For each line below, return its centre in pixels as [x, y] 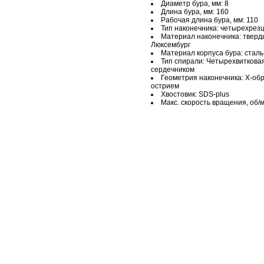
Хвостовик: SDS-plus [195, 94]
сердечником [173, 70]
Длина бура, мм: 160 [195, 12]
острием [165, 86]
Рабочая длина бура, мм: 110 [209, 20]
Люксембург [171, 45]
